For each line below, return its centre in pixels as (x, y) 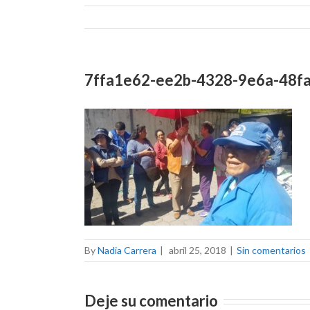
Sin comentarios (271, 250)
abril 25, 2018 (198, 250)
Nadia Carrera (127, 250)
